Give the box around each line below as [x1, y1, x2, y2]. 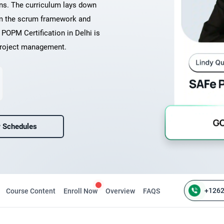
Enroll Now [63, 187, 97, 195]
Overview [105, 187, 135, 195]
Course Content [6, 187, 55, 195]
